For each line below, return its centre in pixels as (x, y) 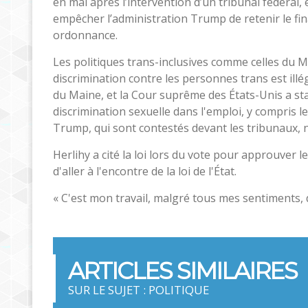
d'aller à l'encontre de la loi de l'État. (145, 171)
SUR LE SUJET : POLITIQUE (139, 289)
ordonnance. (85, 35)
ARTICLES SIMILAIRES (183, 270)
